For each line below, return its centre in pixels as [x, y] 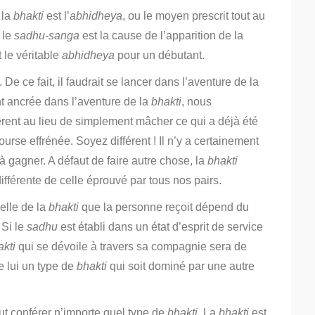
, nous [197, 102]
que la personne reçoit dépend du [164, 207]
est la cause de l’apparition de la [161, 36]
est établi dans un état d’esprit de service [160, 227]
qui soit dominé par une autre [181, 266]
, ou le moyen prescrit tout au [194, 16]
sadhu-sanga [47, 36]
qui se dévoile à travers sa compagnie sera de [131, 246]
